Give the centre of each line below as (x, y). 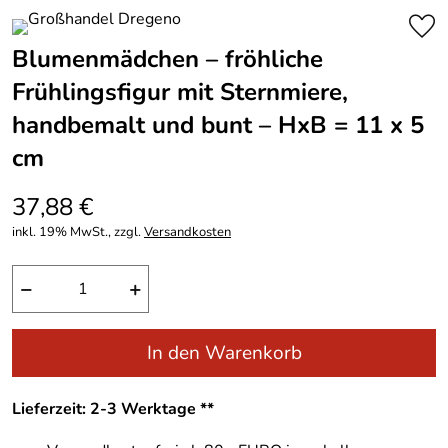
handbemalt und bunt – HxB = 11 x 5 (218, 125)
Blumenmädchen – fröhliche (167, 59)
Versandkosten (187, 232)
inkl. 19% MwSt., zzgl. (78, 232)
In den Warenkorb (224, 353)
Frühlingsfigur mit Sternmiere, (180, 92)
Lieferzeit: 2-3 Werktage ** (113, 408)
